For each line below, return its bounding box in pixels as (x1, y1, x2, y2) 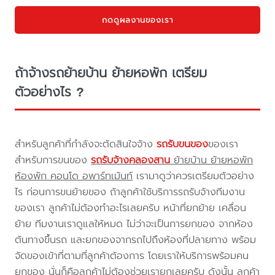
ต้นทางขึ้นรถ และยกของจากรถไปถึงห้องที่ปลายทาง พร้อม (15, 232, 257, 248)
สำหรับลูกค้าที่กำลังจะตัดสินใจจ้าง (15, 136, 157, 152)
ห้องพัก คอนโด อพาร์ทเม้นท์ (15, 168, 133, 184)
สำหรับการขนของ (15, 152, 91, 168)
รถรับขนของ (157, 136, 209, 152)
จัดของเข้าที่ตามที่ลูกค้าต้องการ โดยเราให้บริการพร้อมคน (15, 248, 249, 264)
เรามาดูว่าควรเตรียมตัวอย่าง (133, 168, 255, 184)
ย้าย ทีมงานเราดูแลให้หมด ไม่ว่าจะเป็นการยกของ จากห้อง (15, 216, 254, 232)
